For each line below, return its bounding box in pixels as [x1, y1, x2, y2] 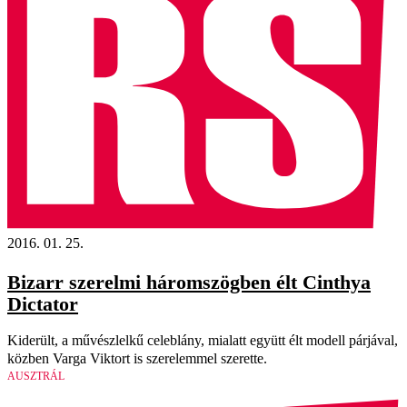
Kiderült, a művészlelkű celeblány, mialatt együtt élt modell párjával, [7, 332, 398, 348]
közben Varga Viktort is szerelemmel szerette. [7, 350, 267, 366]
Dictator [7, 292, 78, 315]
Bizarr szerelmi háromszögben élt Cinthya [7, 270, 371, 293]
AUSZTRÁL [7, 369, 65, 382]
